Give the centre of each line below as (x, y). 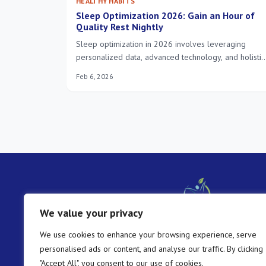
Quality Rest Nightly (120, 27)
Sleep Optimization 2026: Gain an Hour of (165, 16)
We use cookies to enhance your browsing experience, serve (148, 235)
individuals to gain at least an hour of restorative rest (170, 83)
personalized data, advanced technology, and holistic (170, 57)
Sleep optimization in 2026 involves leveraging (161, 44)
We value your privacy (91, 213)
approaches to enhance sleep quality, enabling (159, 70)
